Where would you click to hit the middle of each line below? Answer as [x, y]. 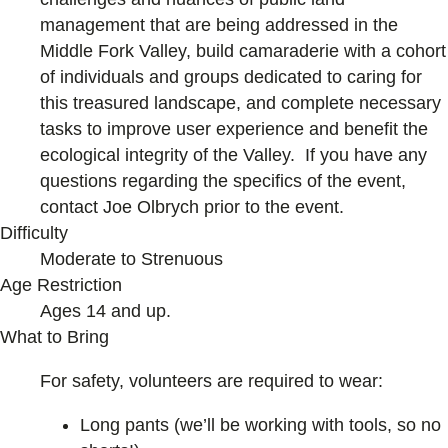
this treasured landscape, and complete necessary [240, 102]
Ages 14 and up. [105, 310]
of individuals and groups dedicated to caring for [231, 76]
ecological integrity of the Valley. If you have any [233, 154]
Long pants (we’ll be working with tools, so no [260, 424]
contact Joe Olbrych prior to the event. [197, 206]
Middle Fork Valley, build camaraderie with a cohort [243, 50]
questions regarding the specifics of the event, [223, 180]
